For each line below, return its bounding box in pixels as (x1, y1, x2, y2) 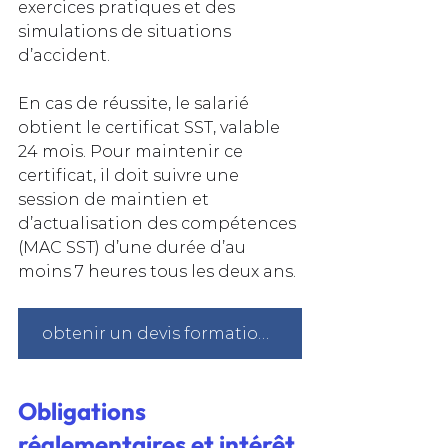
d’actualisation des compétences (18, 213, 300, 233)
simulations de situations (18, 21, 235, 41)
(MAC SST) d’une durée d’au (18, 237, 250, 257)
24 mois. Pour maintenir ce (18, 141, 247, 161)
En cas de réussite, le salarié (18, 93, 253, 113)
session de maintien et (18, 189, 213, 209)
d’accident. (18, 45, 110, 65)
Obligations (18, 395, 151, 426)
